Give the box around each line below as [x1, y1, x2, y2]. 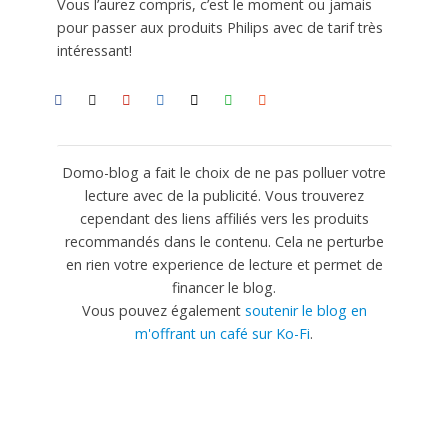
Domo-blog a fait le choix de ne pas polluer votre [62, 163, 386, 183]
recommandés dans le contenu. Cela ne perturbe [64, 232, 384, 252]
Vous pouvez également [81, 301, 245, 321]
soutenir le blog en [244, 301, 367, 321]
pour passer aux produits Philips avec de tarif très [56, 18, 383, 38]
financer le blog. [172, 278, 276, 298]
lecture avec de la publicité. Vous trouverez [84, 186, 364, 206]
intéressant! [56, 41, 132, 61]
